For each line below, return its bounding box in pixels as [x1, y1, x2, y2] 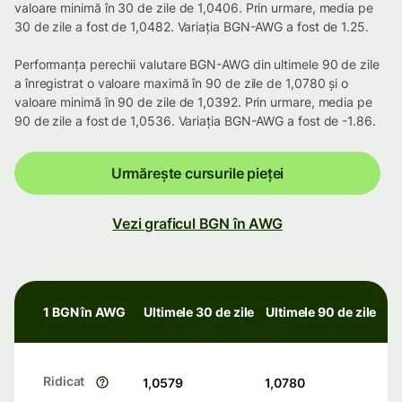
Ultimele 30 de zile [144, 304, 255, 320]
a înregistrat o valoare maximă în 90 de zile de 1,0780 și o [14, 75, 349, 92]
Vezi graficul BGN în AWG [112, 214, 283, 233]
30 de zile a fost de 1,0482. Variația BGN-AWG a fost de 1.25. [14, 19, 369, 35]
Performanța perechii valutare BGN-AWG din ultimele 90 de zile [14, 57, 380, 73]
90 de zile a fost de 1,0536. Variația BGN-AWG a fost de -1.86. [14, 113, 376, 129]
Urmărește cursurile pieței [110, 164, 284, 183]
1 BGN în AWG [43, 304, 126, 320]
